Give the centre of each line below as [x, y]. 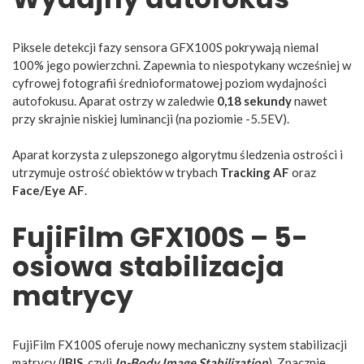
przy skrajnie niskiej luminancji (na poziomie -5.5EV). [151, 118]
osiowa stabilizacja [148, 267]
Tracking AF [255, 173]
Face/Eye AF [48, 191]
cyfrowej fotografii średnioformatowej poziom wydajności [169, 82]
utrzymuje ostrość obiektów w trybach [116, 173]
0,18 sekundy [254, 100]
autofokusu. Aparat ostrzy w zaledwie [115, 100]
